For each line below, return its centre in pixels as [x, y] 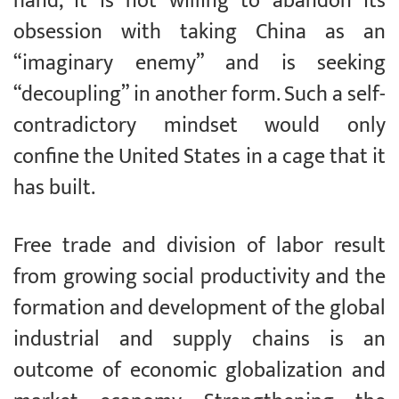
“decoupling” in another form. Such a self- [199, 95]
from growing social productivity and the [199, 277]
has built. [54, 188]
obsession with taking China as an [199, 33]
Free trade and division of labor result [199, 246]
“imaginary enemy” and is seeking [199, 64]
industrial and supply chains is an [199, 340]
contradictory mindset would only [199, 126]
